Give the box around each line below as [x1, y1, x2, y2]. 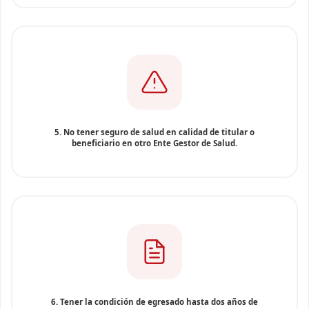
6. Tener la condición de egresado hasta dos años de [51, 297, 258, 307]
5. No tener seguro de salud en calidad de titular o [54, 127, 255, 137]
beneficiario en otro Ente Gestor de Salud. [72, 138, 237, 148]
